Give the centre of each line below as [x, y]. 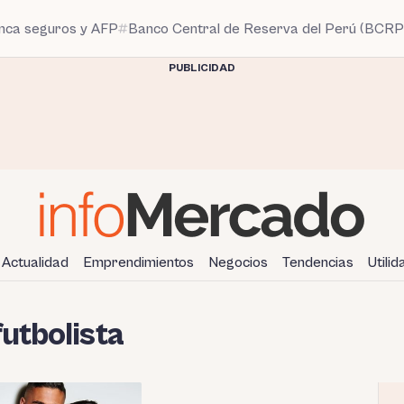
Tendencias [318, 262]
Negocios [238, 262]
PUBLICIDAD [202, 68]
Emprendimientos [138, 262]
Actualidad [35, 262]
